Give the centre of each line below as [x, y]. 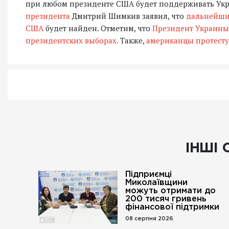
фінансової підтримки [173, 207]
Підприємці [149, 175]
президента [48, 16]
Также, [132, 40]
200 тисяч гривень [166, 199]
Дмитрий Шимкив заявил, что [128, 16]
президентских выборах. [72, 40]
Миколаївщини [157, 183]
